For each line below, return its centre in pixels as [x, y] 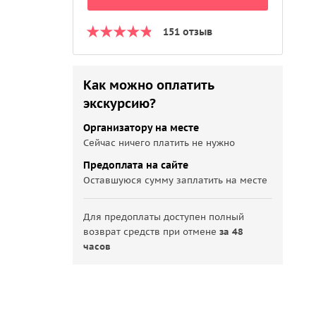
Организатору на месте [141, 128]
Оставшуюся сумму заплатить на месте [176, 180]
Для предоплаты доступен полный [164, 217]
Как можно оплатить [149, 85]
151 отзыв [188, 32]
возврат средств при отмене [152, 232]
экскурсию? [120, 103]
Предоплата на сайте [136, 165]
